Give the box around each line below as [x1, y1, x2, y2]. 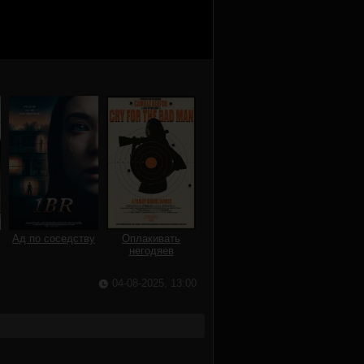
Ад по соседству [12, 232, 95, 245]
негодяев [128, 245, 174, 257]
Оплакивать [122, 232, 180, 245]
